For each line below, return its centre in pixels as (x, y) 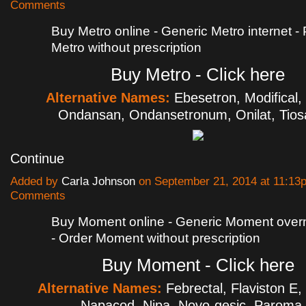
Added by (36, 181)
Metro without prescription (126, 47)
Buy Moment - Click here (198, 265)
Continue (37, 158)
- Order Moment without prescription (156, 238)
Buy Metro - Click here (198, 74)
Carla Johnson (98, 181)
